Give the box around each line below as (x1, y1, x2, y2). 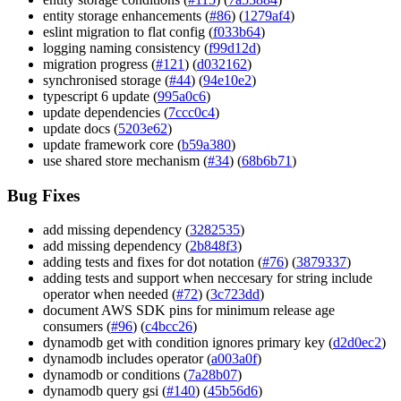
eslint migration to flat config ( (43, 23, 213, 39)
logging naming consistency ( (43, 39, 209, 55)
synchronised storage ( (43, 72, 169, 88)
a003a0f (211, 351, 257, 367)
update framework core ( (43, 136, 182, 152)
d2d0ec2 (333, 335, 381, 351)
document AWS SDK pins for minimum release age (43, 303, 335, 319)
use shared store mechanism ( (43, 152, 208, 168)
